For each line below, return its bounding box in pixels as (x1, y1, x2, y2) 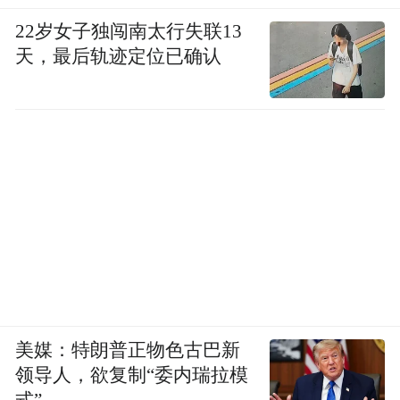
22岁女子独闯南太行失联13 (15, 21, 243, 42)
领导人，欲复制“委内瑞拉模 (15, 364, 249, 385)
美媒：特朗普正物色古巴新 (15, 339, 241, 360)
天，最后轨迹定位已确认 (15, 46, 222, 67)
